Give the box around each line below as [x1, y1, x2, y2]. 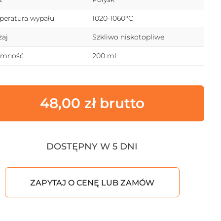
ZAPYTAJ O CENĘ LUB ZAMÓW [30, 178, 154, 187]
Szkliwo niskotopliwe [92, 32, 164, 41]
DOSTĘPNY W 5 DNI [46, 141, 138, 152]
